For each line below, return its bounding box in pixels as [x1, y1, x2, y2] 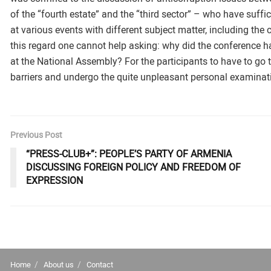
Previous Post [10, 130, 62, 140]
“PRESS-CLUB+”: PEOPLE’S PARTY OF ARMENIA [26, 148, 232, 160]
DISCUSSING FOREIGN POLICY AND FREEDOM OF [26, 162, 241, 173]
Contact [87, 260, 113, 269]
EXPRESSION [26, 175, 83, 186]
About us [44, 260, 74, 269]
